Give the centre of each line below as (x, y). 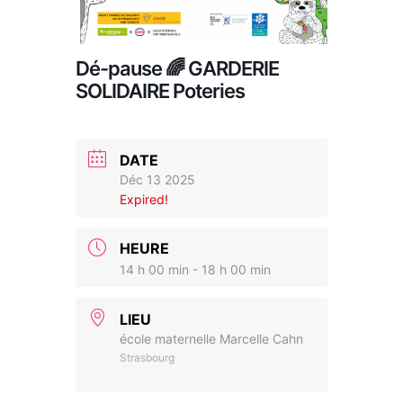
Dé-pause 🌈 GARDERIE (177, 69)
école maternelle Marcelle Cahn (211, 339)
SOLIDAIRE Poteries (160, 91)
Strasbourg (147, 358)
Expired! (144, 199)
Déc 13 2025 (157, 179)
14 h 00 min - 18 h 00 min (195, 270)
